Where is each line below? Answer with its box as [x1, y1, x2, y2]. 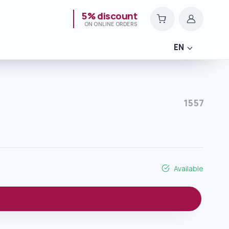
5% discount [81, 9, 137, 22]
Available [174, 163, 204, 173]
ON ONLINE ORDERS [84, 20, 137, 28]
